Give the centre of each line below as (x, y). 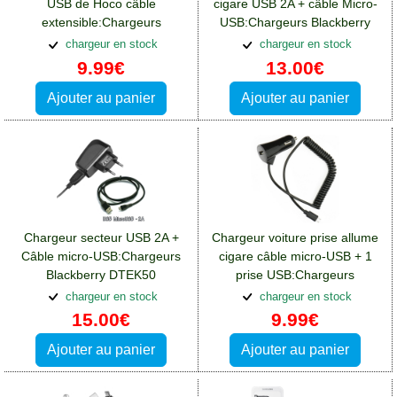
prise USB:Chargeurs (295, 274)
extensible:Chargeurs (101, 22)
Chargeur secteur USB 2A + (101, 237)
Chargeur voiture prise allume (295, 237)
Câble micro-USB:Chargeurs (101, 256)
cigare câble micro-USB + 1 (295, 256)
